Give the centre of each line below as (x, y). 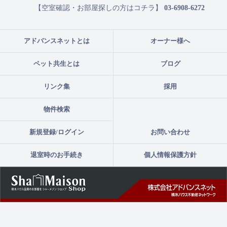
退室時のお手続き (56, 155)
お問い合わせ (170, 132)
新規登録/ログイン (56, 132)
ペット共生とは (56, 64)
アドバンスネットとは (56, 41)
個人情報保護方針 (170, 155)
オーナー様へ (170, 41)
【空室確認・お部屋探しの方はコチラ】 (93, 8)
